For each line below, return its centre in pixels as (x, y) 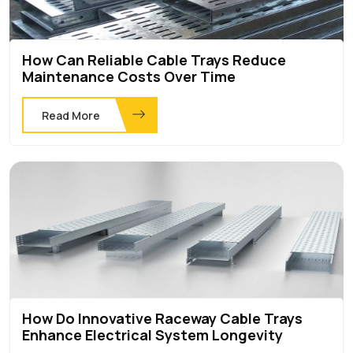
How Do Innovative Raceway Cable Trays (162, 318)
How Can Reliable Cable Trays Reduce (154, 59)
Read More (71, 115)
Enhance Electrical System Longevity (152, 334)
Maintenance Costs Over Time (129, 76)
